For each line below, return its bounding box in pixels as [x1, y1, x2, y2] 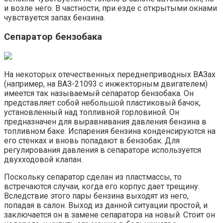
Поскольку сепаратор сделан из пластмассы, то [4, 172, 182, 182]
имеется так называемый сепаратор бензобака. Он [4, 88, 194, 98]
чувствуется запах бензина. [4, 12, 105, 22]
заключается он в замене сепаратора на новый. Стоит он [4, 210, 215, 220]
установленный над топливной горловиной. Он [4, 107, 179, 117]
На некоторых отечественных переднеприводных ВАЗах [4, 69, 216, 79]
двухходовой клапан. [4, 154, 83, 164]
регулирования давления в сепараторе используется [4, 145, 201, 155]
